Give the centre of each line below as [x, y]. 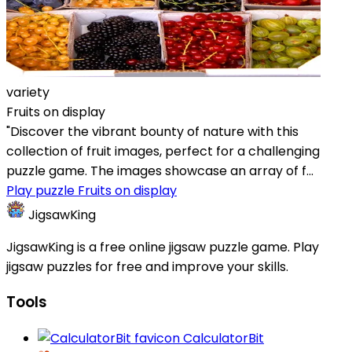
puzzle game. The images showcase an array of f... [160, 170]
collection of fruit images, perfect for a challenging [163, 151]
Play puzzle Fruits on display [92, 190]
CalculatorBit [222, 339]
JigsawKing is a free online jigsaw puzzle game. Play [163, 247]
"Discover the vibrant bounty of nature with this [152, 131]
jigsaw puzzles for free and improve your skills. [147, 266]
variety [28, 92]
